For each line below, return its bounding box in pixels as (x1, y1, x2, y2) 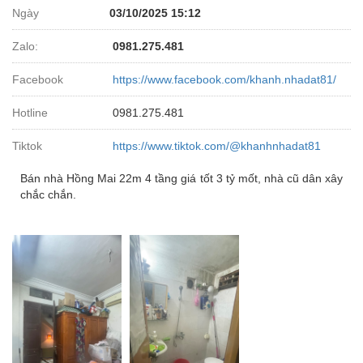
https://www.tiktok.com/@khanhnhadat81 (109, 139, 321, 153)
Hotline (12, 106, 48, 120)
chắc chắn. (20, 188, 79, 202)
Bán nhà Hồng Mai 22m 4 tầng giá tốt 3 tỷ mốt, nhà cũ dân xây (20, 172, 343, 186)
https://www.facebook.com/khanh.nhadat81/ (109, 73, 336, 87)
